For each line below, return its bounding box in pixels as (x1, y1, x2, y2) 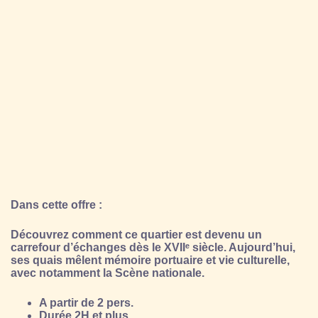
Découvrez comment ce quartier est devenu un (11, 228, 262, 241)
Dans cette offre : (11, 198, 102, 211)
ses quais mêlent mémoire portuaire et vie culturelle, (11, 253, 290, 266)
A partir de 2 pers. (39, 296, 133, 309)
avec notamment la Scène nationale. (11, 266, 204, 279)
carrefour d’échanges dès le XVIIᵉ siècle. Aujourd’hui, (11, 241, 295, 253)
